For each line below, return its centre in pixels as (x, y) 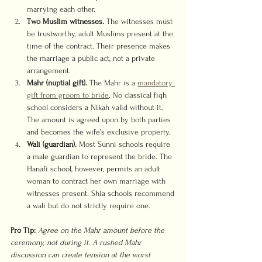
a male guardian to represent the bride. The (101, 156)
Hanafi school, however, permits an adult (95, 169)
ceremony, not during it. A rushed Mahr (77, 242)
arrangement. (49, 70)
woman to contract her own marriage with (97, 181)
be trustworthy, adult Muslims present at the (101, 34)
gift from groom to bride (68, 95)
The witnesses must (139, 21)
